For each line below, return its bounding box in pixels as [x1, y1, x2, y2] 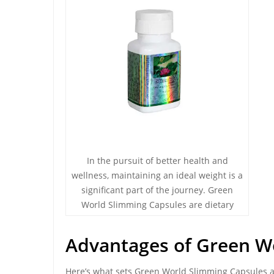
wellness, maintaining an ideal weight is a [72, 169, 243, 181]
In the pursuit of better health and [86, 155, 228, 166]
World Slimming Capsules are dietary [81, 199, 234, 210]
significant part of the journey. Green [81, 184, 233, 196]
